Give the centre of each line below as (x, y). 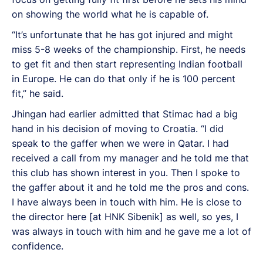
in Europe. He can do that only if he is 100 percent (124, 78)
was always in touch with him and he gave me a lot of (131, 231)
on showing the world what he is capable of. (110, 14)
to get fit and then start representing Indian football (127, 64)
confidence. (38, 246)
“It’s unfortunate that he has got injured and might (122, 34)
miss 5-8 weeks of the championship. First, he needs (129, 49)
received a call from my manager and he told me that (130, 158)
